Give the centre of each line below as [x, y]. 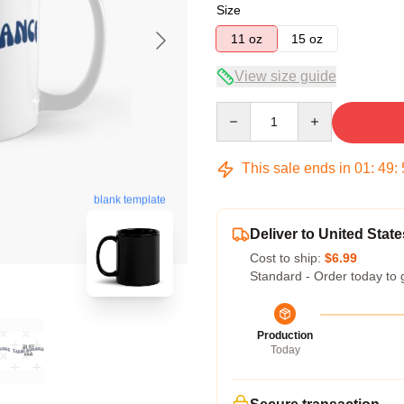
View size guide [285, 76]
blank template [130, 200]
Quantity [239, 110]
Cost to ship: [287, 258]
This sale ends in [296, 168]
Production [285, 335]
